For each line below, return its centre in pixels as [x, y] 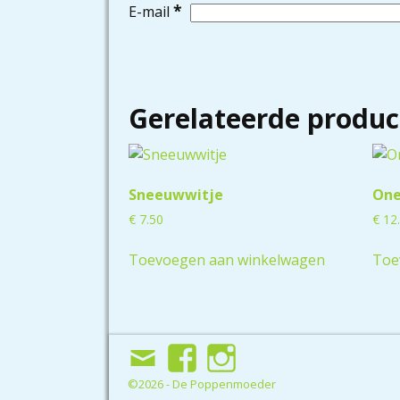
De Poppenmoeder [224, 383]
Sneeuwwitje [176, 194]
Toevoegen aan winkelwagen [227, 259]
